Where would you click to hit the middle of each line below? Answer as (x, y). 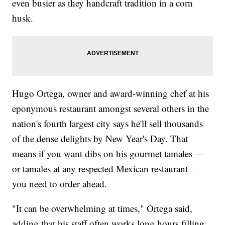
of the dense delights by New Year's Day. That (100, 138)
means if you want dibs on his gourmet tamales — (108, 153)
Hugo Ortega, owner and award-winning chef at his (111, 93)
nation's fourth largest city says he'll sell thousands (108, 123)
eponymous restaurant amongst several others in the (111, 108)
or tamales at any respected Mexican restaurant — (106, 168)
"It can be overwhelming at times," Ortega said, (102, 208)
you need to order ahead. (60, 183)
